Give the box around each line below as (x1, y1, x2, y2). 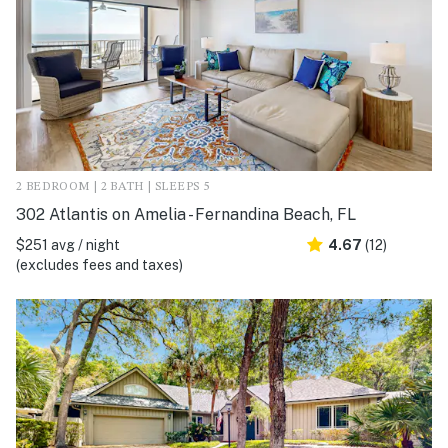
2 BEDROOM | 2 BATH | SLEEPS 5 (16, 180, 210, 193)
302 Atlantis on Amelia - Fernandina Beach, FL (16, 204, 356, 224)
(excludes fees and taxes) (16, 256, 183, 273)
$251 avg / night (16, 236, 120, 253)
